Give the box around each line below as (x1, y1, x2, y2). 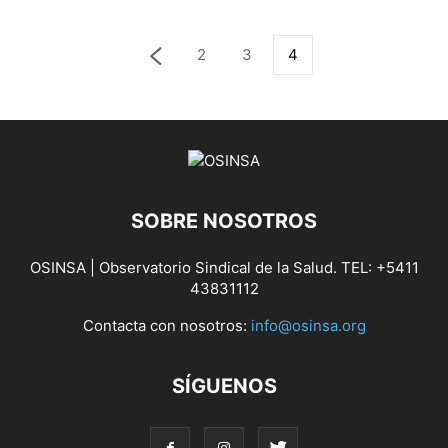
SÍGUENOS (171, 374, 277, 398)
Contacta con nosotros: (82, 316, 251, 335)
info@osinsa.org (250, 316, 366, 335)
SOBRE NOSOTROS (131, 209, 317, 233)
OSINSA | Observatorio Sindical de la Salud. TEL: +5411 (29, 258, 419, 277)
